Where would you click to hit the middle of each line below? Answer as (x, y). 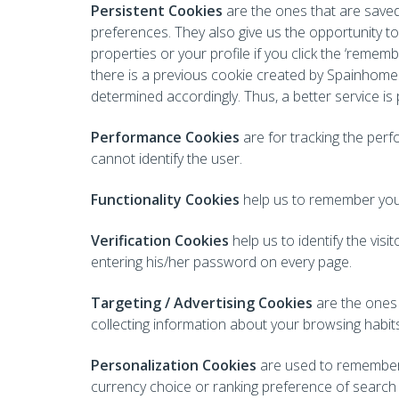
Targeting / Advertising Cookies (202, 303)
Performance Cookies (167, 137)
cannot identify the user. (167, 159)
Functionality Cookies (165, 199)
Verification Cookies (162, 240)
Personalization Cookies (174, 365)
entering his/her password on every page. (221, 262)
